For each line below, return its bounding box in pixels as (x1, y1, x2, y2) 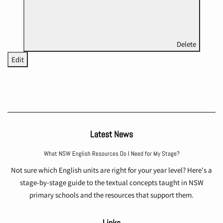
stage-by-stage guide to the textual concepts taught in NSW (19, 178, 204, 188)
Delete (176, 39, 196, 49)
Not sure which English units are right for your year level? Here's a (11, 165, 212, 175)
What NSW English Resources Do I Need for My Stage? (43, 150, 180, 158)
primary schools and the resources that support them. (29, 190, 194, 200)
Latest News (90, 128, 133, 140)
